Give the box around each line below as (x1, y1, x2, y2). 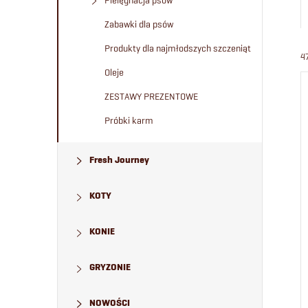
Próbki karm (104, 115, 153, 126)
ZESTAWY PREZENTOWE (104, 91, 198, 102)
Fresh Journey (89, 154, 149, 166)
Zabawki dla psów (104, 19, 173, 30)
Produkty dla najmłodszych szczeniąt (104, 43, 251, 54)
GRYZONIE (89, 261, 131, 273)
